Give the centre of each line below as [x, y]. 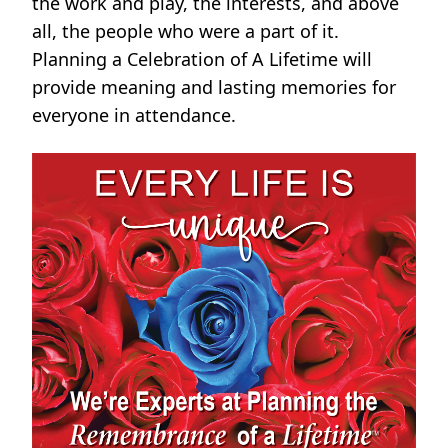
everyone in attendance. [134, 115]
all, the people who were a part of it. [185, 31]
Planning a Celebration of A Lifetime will [202, 59]
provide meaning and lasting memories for [214, 87]
